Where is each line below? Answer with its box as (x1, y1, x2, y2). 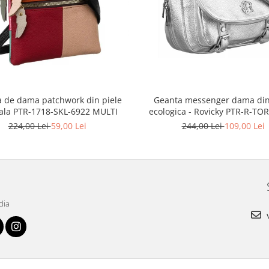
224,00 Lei (8, 120, 51, 132)
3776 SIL (207, 117, 240, 129)
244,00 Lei (181, 120, 225, 132)
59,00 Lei (50, 120, 86, 132)
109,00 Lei (224, 120, 265, 132)
